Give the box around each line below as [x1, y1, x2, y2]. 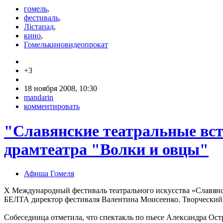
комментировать [24, 102, 80, 111]
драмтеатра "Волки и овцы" [4, 140, 209, 158]
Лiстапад [24, 22, 54, 31]
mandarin [24, 93, 53, 102]
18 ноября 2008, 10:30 [24, 84, 97, 93]
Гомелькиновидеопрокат [24, 40, 108, 49]
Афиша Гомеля [24, 169, 74, 178]
